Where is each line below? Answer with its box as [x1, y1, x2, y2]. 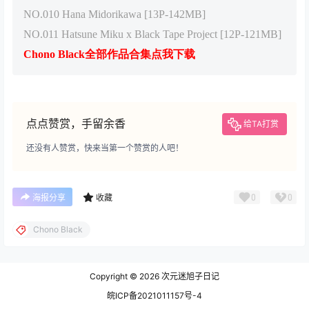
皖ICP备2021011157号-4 [107, 290, 202, 301]
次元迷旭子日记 [159, 271, 219, 282]
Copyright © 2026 [90, 271, 159, 282]
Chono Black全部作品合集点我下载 [23, 48, 195, 61]
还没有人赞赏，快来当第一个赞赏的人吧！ [26, 143, 183, 154]
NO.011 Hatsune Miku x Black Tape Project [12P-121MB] [23, 28, 281, 41]
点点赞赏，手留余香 [26, 117, 126, 131]
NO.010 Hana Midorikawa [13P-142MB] [23, 8, 206, 21]
